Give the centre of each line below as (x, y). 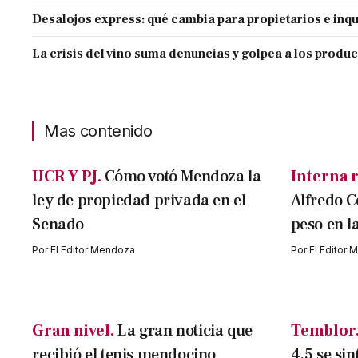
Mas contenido (98, 131)
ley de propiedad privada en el (139, 201)
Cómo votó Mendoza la (183, 177)
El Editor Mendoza (93, 250)
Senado (58, 225)
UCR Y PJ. (67, 177)
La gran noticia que (185, 331)
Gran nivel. (74, 331)
